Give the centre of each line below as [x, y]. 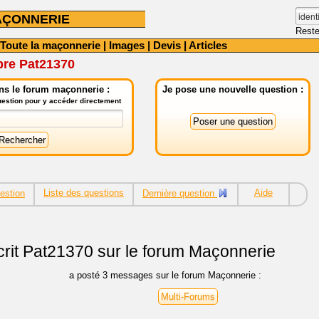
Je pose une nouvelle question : [233, 89]
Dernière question [180, 193]
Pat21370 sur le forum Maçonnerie [147, 252]
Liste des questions [84, 193]
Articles [208, 45]
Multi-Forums [188, 296]
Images [127, 45]
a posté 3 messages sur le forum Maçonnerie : [166, 275]
